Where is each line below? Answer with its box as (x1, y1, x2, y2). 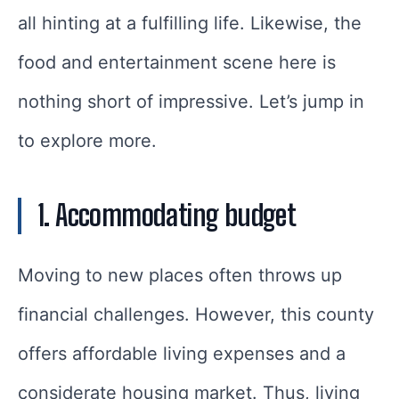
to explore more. (18, 130, 157, 152)
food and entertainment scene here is (18, 52, 336, 74)
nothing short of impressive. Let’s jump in (18, 91, 364, 113)
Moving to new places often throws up (18, 265, 342, 287)
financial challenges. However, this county (18, 304, 374, 326)
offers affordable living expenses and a (18, 343, 346, 365)
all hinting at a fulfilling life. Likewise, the (18, 12, 362, 35)
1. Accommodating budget (37, 199, 297, 233)
